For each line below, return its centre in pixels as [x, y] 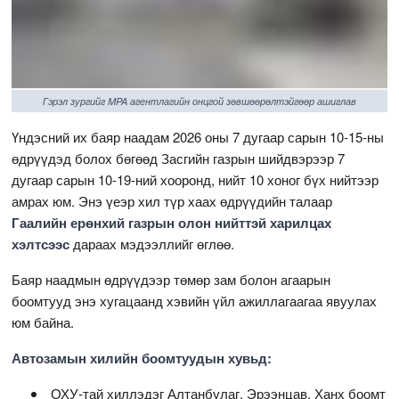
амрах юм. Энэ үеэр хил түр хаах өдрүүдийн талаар [172, 200]
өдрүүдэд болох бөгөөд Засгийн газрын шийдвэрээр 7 [179, 158]
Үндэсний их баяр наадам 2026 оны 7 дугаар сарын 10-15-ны [198, 136]
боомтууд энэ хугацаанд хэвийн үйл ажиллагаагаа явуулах [195, 300]
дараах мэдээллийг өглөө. [156, 243]
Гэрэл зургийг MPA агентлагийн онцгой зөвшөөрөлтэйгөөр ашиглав [199, 101]
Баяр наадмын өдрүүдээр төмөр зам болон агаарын [171, 279]
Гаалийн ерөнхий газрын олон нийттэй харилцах [172, 222]
